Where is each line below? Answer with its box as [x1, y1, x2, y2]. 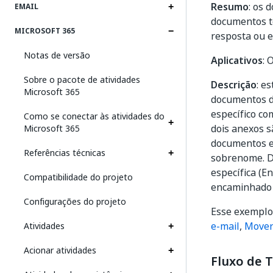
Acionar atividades [24, 244, 96, 257]
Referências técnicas [24, 146, 105, 159]
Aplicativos [211, 53, 263, 68]
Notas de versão [24, 49, 90, 62]
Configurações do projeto [24, 195, 126, 208]
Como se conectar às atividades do [24, 110, 165, 122]
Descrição [211, 77, 257, 92]
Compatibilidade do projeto [24, 171, 133, 183]
